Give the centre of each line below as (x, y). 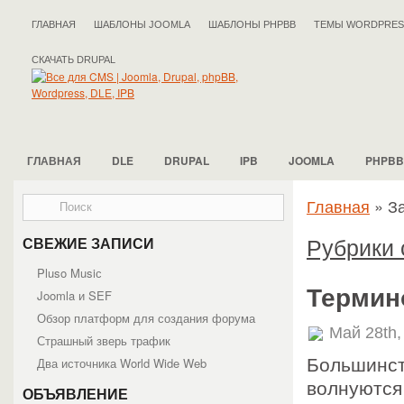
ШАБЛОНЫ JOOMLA (142, 24)
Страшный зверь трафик (104, 340)
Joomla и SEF (74, 295)
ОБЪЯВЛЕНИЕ (75, 395)
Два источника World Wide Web (122, 363)
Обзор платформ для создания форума (146, 318)
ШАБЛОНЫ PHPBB (252, 24)
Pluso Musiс (69, 273)
